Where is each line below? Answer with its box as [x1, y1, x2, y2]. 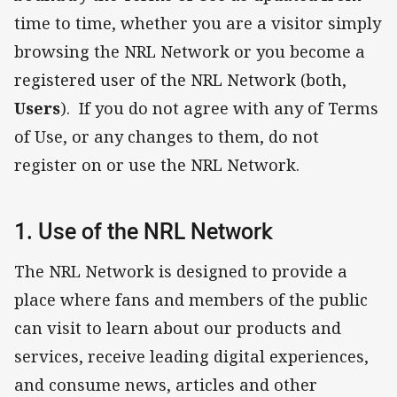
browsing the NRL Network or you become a [14, 40, 365, 62]
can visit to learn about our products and [14, 317, 341, 339]
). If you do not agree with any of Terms [60, 97, 378, 119]
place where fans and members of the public [14, 289, 368, 311]
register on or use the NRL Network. [14, 153, 300, 175]
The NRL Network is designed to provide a [14, 261, 347, 283]
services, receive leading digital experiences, [14, 346, 369, 368]
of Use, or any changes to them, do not [14, 125, 319, 147]
